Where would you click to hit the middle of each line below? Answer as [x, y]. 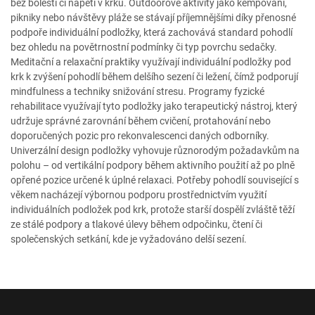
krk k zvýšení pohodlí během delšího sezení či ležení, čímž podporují [154, 77]
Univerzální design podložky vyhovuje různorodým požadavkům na [155, 150]
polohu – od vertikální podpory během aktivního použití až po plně [153, 165]
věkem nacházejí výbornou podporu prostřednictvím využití [139, 195]
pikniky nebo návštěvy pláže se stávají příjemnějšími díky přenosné [153, 18]
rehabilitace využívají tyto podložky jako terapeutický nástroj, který [154, 106]
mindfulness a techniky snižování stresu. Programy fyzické [137, 91]
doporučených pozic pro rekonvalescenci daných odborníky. [140, 136]
